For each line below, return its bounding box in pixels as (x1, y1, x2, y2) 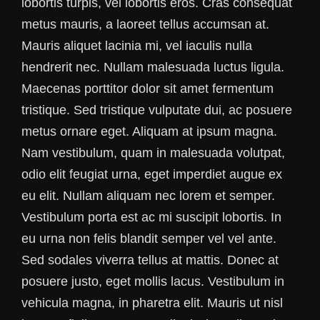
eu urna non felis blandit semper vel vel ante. (21, 231, 276, 246)
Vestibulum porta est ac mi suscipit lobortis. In (21, 210, 281, 225)
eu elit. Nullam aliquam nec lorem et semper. (21, 189, 275, 204)
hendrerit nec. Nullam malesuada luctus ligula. (21, 60, 284, 75)
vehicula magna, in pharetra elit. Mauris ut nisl (21, 296, 283, 311)
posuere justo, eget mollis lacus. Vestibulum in (21, 274, 284, 289)
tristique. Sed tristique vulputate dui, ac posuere (21, 103, 292, 118)
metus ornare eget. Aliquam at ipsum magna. (21, 124, 277, 139)
